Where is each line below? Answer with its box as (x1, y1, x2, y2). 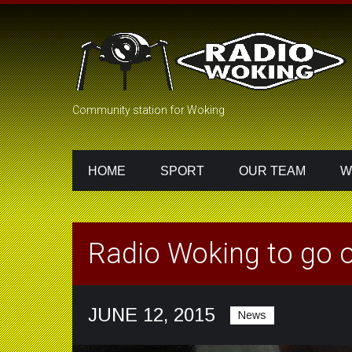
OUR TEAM (239, 164, 306, 178)
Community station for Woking (72, 104, 225, 116)
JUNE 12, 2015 (88, 304, 214, 325)
